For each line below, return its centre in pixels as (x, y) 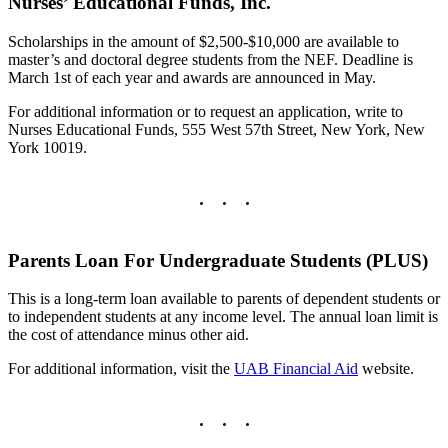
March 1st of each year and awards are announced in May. (192, 77)
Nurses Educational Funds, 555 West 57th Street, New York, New (216, 129)
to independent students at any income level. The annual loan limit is (223, 317)
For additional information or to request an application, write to (205, 111)
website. (386, 369)
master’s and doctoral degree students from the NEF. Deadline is (210, 59)
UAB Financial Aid (296, 369)
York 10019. (47, 147)
